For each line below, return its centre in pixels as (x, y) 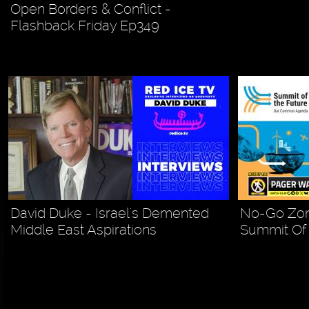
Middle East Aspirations (83, 229)
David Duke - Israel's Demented (109, 213)
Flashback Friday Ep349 (84, 25)
